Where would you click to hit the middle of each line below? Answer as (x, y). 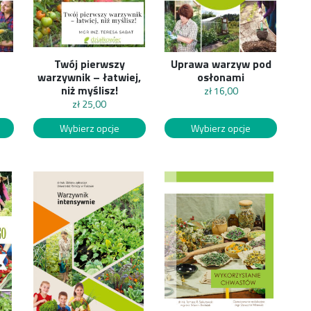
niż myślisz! (89, 91)
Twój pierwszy (89, 64)
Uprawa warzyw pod (221, 64)
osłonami (221, 77)
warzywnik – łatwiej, (90, 77)
